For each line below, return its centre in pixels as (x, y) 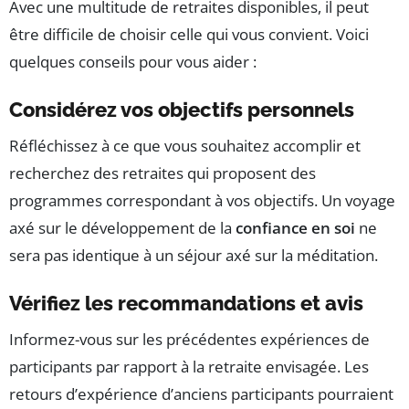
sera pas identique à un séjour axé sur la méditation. (194, 256)
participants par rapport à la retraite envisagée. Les (189, 367)
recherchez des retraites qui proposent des (163, 173)
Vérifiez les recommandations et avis (186, 304)
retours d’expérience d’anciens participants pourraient (201, 394)
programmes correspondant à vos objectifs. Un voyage (202, 201)
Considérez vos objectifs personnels (182, 110)
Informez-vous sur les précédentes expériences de (189, 340)
